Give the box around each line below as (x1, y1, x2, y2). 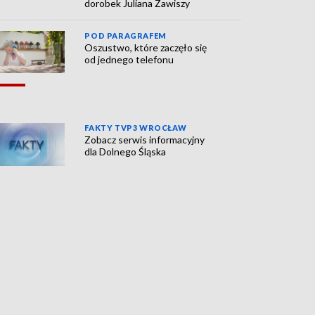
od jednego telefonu (84, 53, 174, 65)
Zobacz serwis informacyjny (84, 134, 205, 146)
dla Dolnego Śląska (84, 146, 167, 158)
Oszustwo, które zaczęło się (84, 41, 207, 53)
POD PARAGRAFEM (84, 31, 167, 40)
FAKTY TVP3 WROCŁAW (84, 123, 187, 133)
